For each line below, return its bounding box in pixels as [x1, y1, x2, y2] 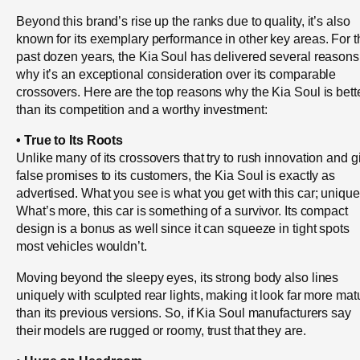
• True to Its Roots [16, 133, 124, 148]
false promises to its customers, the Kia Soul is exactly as [16, 168, 336, 183]
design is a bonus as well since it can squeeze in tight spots [16, 221, 350, 236]
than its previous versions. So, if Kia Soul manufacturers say [16, 305, 351, 320]
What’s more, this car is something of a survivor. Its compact [16, 203, 348, 219]
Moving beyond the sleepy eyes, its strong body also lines [16, 269, 339, 284]
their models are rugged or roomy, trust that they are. [16, 322, 306, 337]
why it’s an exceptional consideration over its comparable [16, 67, 337, 82]
